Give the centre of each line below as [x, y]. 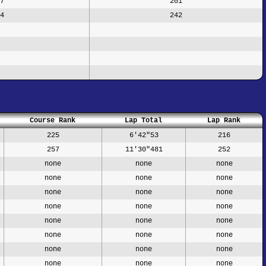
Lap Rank [224, 120]
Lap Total [143, 120]
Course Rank [53, 120]
